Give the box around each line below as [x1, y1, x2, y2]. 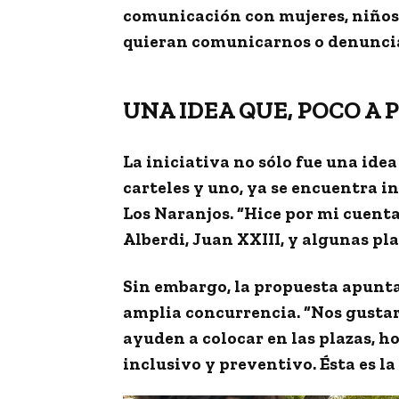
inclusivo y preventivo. [123, 353, 320, 374]
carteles [123, 176, 190, 198]
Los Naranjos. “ [123, 202, 244, 224]
